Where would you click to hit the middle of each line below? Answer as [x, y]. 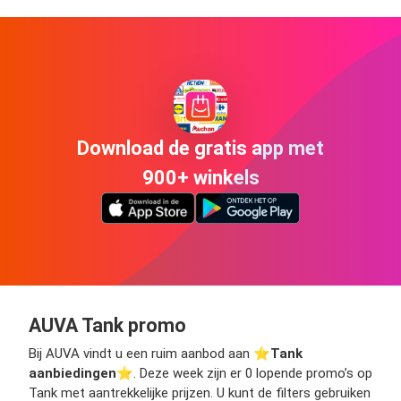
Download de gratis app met [200, 148]
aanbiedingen [73, 374]
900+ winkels [200, 177]
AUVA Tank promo [107, 326]
